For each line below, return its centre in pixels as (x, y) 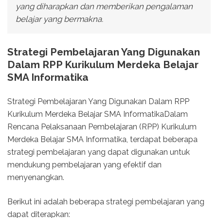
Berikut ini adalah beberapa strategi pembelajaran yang (106, 201)
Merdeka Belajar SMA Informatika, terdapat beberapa (102, 139)
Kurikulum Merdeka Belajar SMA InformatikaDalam (98, 114)
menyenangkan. (36, 177)
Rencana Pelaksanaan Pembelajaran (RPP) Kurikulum (102, 127)
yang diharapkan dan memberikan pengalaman (104, 6)
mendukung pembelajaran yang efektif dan (84, 164)
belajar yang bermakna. (59, 19)
